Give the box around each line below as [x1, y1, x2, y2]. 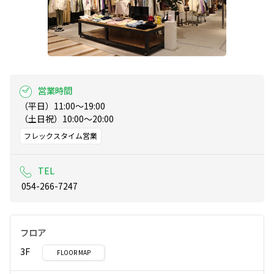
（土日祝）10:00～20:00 [20, 113, 114, 125]
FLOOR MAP [56, 248, 91, 257]
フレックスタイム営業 [24, 130, 97, 141]
